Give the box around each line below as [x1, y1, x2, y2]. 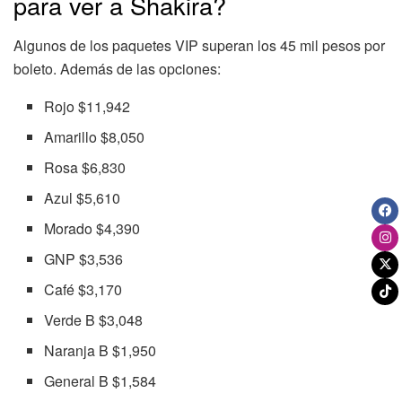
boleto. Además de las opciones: [13, 58, 221, 80]
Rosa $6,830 [44, 157, 127, 179]
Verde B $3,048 [44, 310, 144, 331]
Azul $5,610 [44, 188, 121, 209]
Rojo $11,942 [44, 96, 131, 118]
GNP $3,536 [44, 249, 124, 270]
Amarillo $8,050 [44, 127, 145, 148]
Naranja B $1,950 [44, 340, 157, 362]
